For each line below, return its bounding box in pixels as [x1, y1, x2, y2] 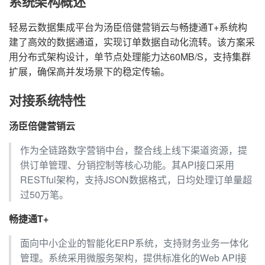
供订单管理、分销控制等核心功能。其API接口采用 [20, 157, 234, 172]
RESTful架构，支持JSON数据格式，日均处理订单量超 [20, 172, 252, 186]
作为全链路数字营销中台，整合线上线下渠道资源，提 [20, 143, 247, 157]
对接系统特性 [9, 92, 86, 108]
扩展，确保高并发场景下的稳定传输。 [9, 64, 170, 78]
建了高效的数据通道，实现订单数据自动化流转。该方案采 [9, 34, 255, 49]
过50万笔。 [20, 187, 69, 201]
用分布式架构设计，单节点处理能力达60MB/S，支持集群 [9, 49, 251, 63]
